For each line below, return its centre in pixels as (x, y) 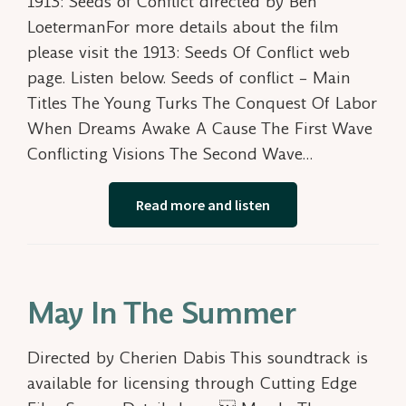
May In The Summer (161, 313)
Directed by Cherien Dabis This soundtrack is (198, 357)
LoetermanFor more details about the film (183, 26)
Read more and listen (203, 204)
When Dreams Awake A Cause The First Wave (200, 128)
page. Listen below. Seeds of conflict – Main (189, 77)
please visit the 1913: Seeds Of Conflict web (188, 52)
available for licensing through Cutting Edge (192, 382)
